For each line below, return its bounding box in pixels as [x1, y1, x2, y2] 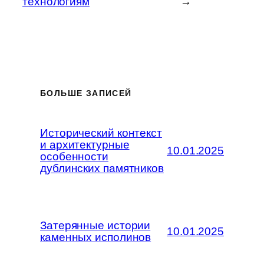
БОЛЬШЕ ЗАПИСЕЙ [40, 88, 132, 98]
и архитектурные [40, 138, 130, 151]
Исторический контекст [40, 126, 162, 139]
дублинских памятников [40, 161, 164, 174]
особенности [40, 150, 108, 163]
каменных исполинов [40, 230, 151, 243]
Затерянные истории [40, 219, 151, 232]
